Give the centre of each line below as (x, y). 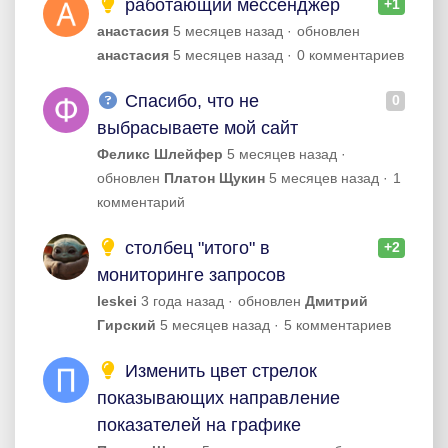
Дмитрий (336, 301)
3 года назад (182, 301)
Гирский (126, 325)
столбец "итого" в (194, 248)
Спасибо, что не (189, 101)
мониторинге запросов (191, 275)
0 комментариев (350, 55)
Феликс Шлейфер (160, 154)
